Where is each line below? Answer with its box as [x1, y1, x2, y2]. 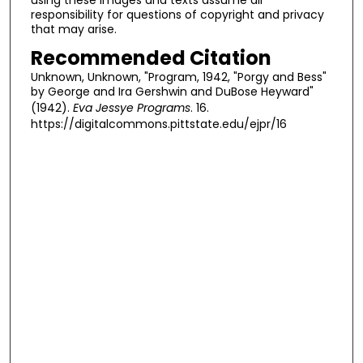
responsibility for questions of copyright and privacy [30, 6, 324, 23]
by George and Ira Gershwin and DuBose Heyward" [30, 83, 314, 100]
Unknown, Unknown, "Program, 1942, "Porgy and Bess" [30, 69, 327, 86]
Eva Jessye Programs [72, 100, 190, 117]
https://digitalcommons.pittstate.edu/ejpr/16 [30, 116, 287, 133]
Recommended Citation [30, 45, 271, 72]
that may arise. [30, 20, 117, 37]
